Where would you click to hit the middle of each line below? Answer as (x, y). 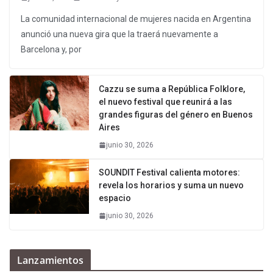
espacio (115, 198)
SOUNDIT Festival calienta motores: (169, 172)
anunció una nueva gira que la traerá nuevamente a (119, 34)
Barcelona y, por (51, 49)
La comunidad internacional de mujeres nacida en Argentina (136, 19)
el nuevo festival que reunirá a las (165, 101)
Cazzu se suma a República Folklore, (172, 89)
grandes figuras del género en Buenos (176, 114)
